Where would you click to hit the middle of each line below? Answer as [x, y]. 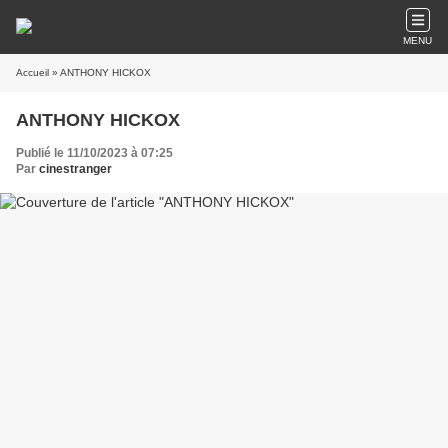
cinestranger [75, 169]
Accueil [32, 72]
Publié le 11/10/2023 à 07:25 [94, 153]
